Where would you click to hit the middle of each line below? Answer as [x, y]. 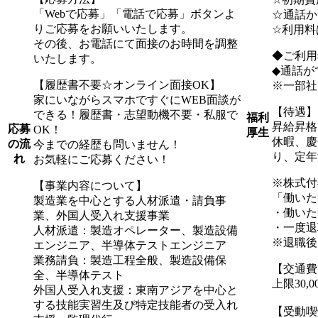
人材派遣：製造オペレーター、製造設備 [136, 230]
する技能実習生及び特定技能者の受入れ [136, 305]
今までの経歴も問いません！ [107, 144]
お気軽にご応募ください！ [102, 159]
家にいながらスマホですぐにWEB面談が [137, 99]
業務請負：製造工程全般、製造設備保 [130, 260]
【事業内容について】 [90, 185]
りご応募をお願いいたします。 [113, 28]
